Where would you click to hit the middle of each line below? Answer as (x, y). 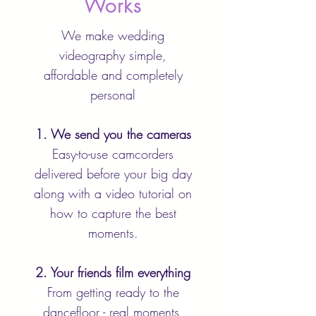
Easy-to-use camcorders (113, 154)
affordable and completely (113, 75)
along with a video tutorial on (113, 193)
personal (113, 95)
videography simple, (113, 55)
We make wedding (113, 35)
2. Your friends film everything (113, 272)
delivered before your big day (113, 174)
